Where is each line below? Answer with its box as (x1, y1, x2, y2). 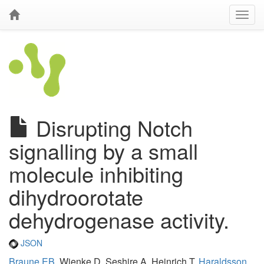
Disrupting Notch (30, 113, 193, 143)
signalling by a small (9, 136, 198, 166)
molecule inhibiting (9, 159, 183, 189)
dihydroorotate (9, 181, 143, 212)
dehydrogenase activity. (9, 204, 229, 235)
